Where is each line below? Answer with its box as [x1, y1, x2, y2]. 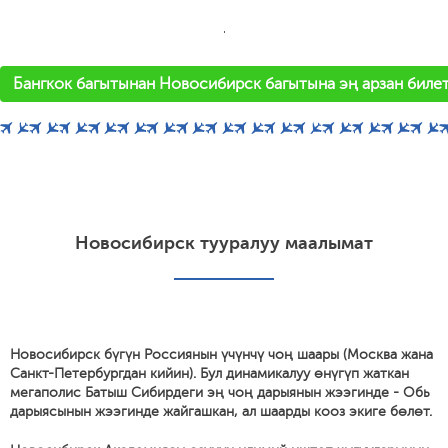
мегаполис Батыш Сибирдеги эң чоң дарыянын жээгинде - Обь [10, 385, 430, 400]
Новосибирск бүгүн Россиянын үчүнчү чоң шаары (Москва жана [10, 347, 433, 362]
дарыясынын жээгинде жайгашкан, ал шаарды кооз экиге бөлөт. [10, 404, 432, 419]
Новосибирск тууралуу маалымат [75, 233, 373, 253]
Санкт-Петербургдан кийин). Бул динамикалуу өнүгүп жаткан [10, 366, 409, 381]
